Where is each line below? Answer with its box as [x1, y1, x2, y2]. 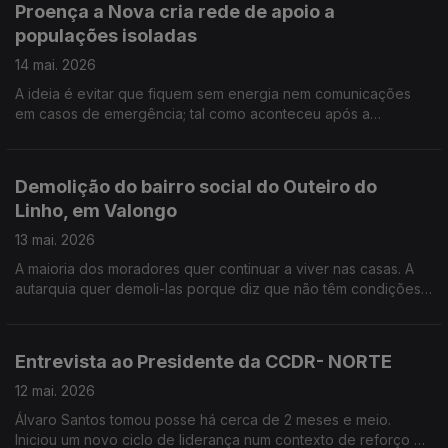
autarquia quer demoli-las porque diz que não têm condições [15, 280, 421, 297]
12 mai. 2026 [15, 382, 95, 399]
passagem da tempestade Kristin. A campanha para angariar [15, 125, 410, 142]
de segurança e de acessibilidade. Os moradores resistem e [15, 300, 405, 317]
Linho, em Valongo [15, 200, 177, 221]
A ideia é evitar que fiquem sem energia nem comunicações [15, 85, 411, 102]
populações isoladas [15, 25, 197, 46]
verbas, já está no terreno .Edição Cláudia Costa [15, 145, 333, 162]
